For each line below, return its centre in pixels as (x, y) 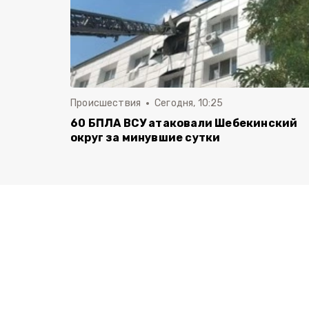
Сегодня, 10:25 (189, 103)
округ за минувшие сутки (146, 137)
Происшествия (106, 103)
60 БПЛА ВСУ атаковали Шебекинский (184, 123)
